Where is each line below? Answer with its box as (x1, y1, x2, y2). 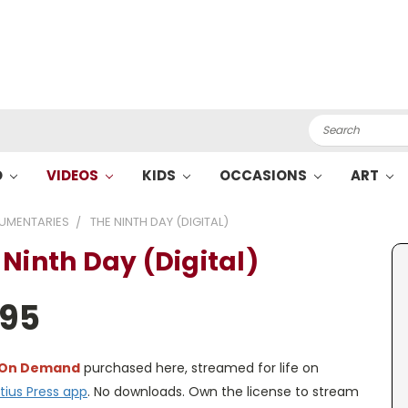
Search (308, 115, 353, 133)
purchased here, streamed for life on (80, 359, 319, 377)
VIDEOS (46, 166, 101, 185)
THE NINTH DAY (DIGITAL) (90, 213, 229, 230)
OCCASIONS (219, 166, 310, 185)
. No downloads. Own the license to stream (87, 382, 359, 401)
